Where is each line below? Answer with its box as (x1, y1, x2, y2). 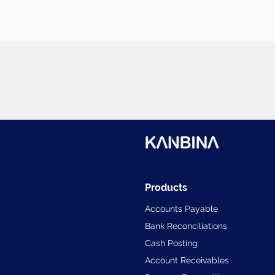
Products (145, 182, 187, 193)
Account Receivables (145, 255, 229, 265)
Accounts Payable (145, 204, 218, 214)
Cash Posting (145, 238, 198, 248)
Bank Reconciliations (145, 221, 227, 231)
